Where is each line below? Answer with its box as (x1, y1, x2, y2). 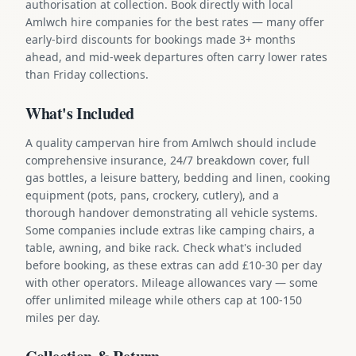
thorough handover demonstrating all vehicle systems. (25, 204, 318, 220)
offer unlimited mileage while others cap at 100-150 (25, 292, 302, 308)
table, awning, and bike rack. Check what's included (25, 239, 302, 255)
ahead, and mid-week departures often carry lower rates (25, 48, 327, 64)
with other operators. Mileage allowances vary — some (25, 274, 318, 290)
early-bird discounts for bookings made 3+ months (25, 31, 296, 47)
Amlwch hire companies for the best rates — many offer (25, 14, 324, 29)
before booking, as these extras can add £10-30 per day (25, 257, 322, 273)
